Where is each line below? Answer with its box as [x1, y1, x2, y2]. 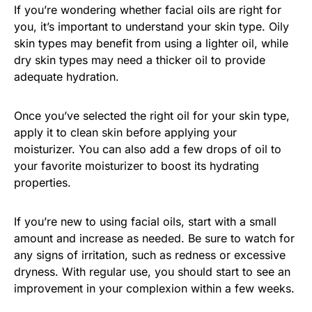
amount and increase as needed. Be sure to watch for [14, 231, 295, 245]
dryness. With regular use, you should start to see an [14, 264, 290, 279]
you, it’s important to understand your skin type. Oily [14, 19, 289, 33]
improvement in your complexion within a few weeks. [14, 281, 295, 295]
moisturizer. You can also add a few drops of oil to [14, 141, 281, 156]
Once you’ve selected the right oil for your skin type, [14, 108, 290, 123]
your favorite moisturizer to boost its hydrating [14, 158, 259, 173]
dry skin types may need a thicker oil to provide [14, 52, 265, 67]
